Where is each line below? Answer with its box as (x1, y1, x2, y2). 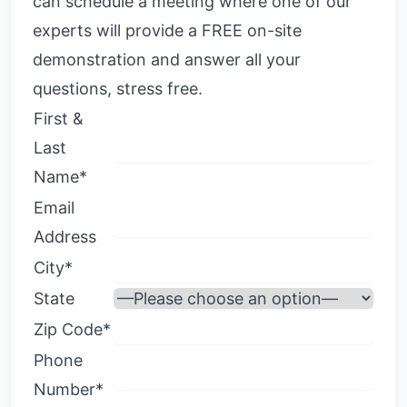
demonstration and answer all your (33, 50, 301, 69)
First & (34, 109, 84, 128)
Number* (34, 380, 104, 399)
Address (34, 227, 96, 246)
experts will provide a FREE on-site (33, 21, 302, 40)
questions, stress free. (33, 79, 203, 98)
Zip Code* (34, 320, 111, 339)
